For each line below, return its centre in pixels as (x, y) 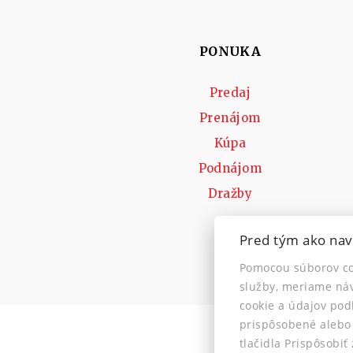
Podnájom (230, 168)
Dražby (230, 193)
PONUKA (230, 51)
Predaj (230, 92)
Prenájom (230, 117)
